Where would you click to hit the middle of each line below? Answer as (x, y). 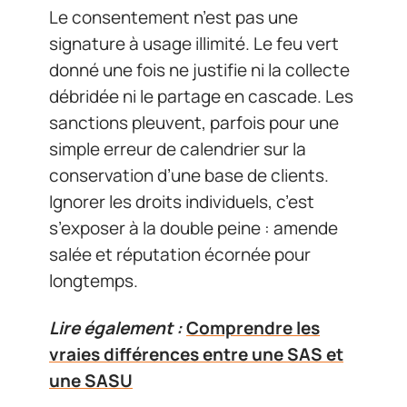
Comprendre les (253, 328)
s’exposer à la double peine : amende (194, 228)
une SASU (91, 380)
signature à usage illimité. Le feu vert (194, 44)
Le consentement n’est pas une (174, 17)
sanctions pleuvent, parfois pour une (194, 123)
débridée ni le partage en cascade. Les (201, 96)
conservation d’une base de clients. (189, 175)
